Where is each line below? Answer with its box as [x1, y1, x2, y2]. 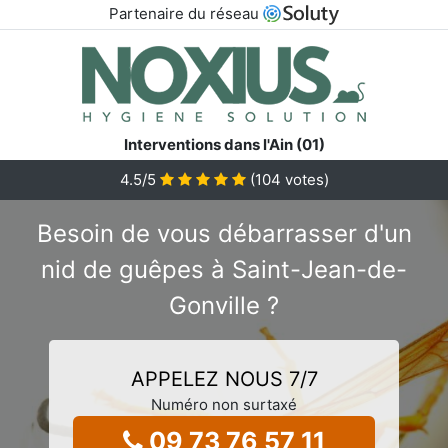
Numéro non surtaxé [151, 394, 297, 414]
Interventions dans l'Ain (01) [123, 134, 325, 154]
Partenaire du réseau [108, 4, 263, 23]
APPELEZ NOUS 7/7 [130, 366, 318, 391]
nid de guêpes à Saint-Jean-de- [41, 254, 407, 284]
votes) [280, 169, 329, 189]
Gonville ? [169, 290, 279, 320]
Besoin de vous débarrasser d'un [36, 218, 412, 248]
